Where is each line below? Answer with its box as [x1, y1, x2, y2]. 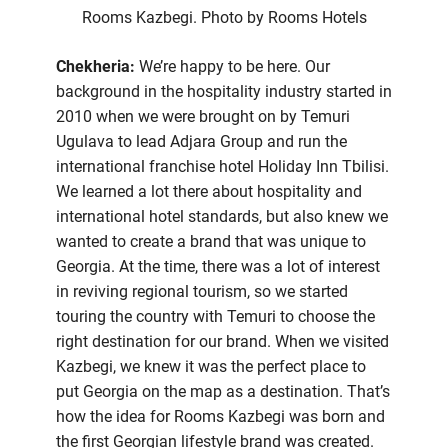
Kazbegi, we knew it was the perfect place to [56, 357, 366, 377]
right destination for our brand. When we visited [56, 332, 389, 352]
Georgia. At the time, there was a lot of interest [56, 257, 380, 277]
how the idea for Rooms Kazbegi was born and [56, 407, 385, 427]
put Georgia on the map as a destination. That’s [56, 382, 390, 402]
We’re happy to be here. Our [135, 57, 330, 77]
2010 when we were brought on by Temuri [56, 107, 350, 127]
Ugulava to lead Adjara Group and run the [56, 132, 347, 152]
